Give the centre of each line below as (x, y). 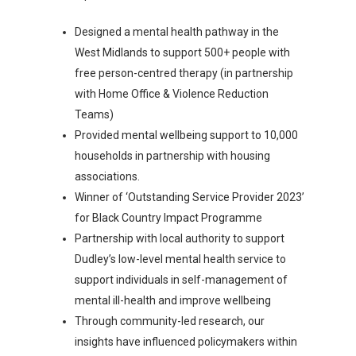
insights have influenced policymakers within (186, 342)
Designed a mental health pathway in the (177, 32)
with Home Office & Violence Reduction (172, 94)
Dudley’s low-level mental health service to (180, 259)
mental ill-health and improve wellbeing (174, 300)
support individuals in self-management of (181, 280)
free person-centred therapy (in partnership (184, 73)
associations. (107, 176)
